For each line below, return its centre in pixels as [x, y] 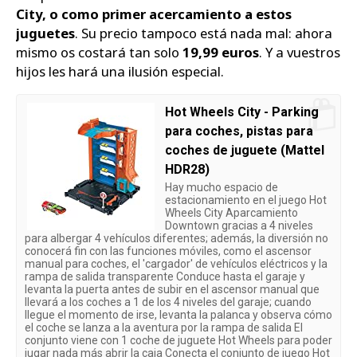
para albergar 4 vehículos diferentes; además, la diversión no [177, 239]
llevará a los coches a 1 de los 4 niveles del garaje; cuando [168, 302]
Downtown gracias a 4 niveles [239, 226]
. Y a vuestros [300, 52]
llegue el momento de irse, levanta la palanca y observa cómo [178, 315]
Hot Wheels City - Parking [242, 112]
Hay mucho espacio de [222, 188]
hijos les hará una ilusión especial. [120, 71]
